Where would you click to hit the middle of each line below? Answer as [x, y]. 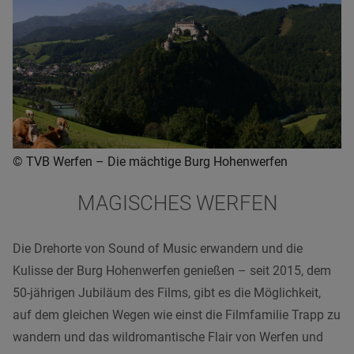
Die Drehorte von [60, 249]
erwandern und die [250, 249]
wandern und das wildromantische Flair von [136, 337]
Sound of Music [153, 249]
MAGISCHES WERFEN [177, 203]
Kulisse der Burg [59, 271]
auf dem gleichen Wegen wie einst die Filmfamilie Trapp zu [177, 315]
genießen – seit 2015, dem [256, 271]
